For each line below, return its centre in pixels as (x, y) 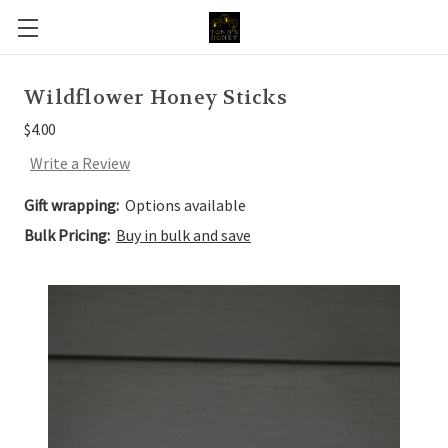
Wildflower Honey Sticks (155, 97)
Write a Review (80, 163)
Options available (185, 205)
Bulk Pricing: (67, 235)
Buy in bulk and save (183, 235)
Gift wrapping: (71, 205)
